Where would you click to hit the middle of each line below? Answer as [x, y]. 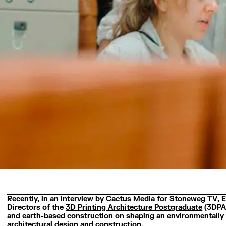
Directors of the [37, 207]
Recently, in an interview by [57, 199]
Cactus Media [131, 199]
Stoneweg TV [194, 199]
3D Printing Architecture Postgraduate [134, 207]
